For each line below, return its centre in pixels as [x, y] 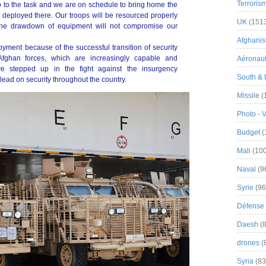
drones [248, 243]
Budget [248, 132]
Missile [248, 96]
